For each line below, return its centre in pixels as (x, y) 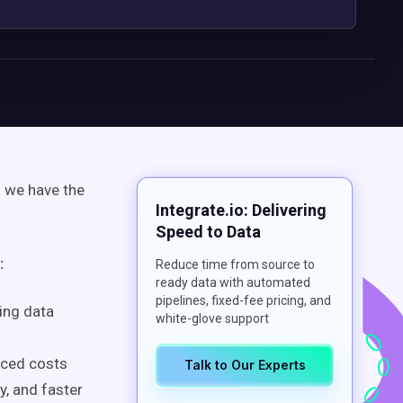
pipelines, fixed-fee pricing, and (243, 300)
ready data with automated (233, 282)
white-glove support (212, 318)
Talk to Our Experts (245, 365)
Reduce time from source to (235, 264)
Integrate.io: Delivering (241, 210)
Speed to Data (208, 232)
